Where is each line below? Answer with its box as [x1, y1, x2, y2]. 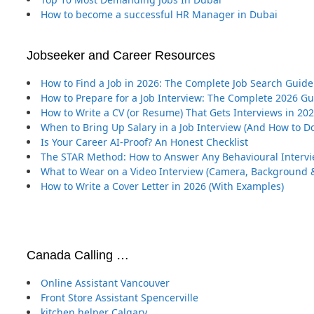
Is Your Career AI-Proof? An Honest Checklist [41, 135, 248, 149]
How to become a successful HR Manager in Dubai [41, 7, 278, 21]
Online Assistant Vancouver [41, 276, 170, 290]
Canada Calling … [27, 248, 129, 263]
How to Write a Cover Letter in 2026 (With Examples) [41, 179, 284, 193]
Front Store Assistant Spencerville [41, 291, 198, 305]
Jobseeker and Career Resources [27, 48, 215, 62]
